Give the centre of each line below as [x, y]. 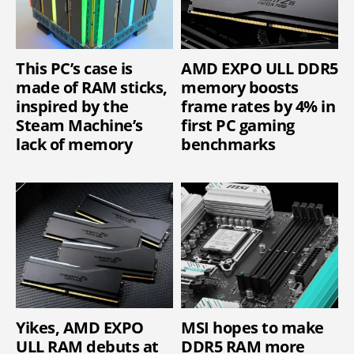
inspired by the [72, 107]
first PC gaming [238, 126]
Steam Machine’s [79, 126]
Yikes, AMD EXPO [80, 328]
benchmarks [228, 145]
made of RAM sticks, [92, 88]
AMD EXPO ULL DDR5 [260, 69]
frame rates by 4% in [258, 107]
